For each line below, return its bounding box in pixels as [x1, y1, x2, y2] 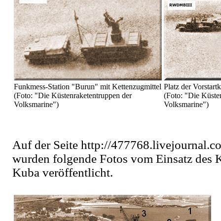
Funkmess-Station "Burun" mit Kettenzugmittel [14, 82, 161, 91]
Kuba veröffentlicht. [12, 166, 113, 180]
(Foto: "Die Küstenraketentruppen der [14, 91, 132, 100]
